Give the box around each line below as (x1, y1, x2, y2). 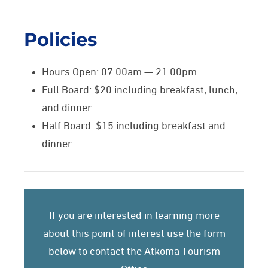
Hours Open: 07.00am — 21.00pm (42, 67, 197, 78)
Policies (24, 28, 97, 51)
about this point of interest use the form (42, 229, 226, 239)
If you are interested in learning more (48, 211, 220, 221)
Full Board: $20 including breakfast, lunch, (42, 85, 237, 96)
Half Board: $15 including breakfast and (42, 121, 226, 132)
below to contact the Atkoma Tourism (48, 246, 220, 257)
